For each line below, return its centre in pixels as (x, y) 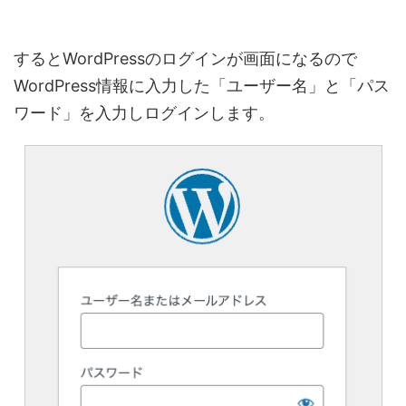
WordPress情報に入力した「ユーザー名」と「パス (202, 86)
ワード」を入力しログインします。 (144, 113)
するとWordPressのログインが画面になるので (185, 59)
